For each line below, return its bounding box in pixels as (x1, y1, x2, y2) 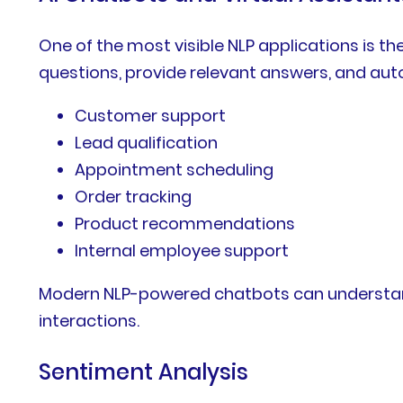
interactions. (39, 309, 140, 333)
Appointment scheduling (75, 158, 274, 182)
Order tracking (75, 185, 193, 209)
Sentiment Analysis (39, 357, 249, 388)
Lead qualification (75, 131, 219, 155)
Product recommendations (75, 212, 296, 236)
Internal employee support (75, 239, 290, 263)
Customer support (75, 104, 227, 128)
